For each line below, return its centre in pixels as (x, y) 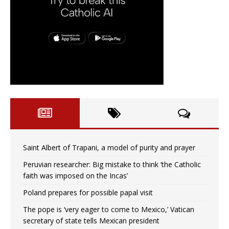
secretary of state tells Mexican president (91, 221)
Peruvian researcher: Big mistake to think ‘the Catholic (112, 165)
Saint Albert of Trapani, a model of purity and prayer (109, 148)
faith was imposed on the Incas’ (75, 176)
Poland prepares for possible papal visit (88, 193)
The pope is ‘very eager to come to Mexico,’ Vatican (109, 210)
